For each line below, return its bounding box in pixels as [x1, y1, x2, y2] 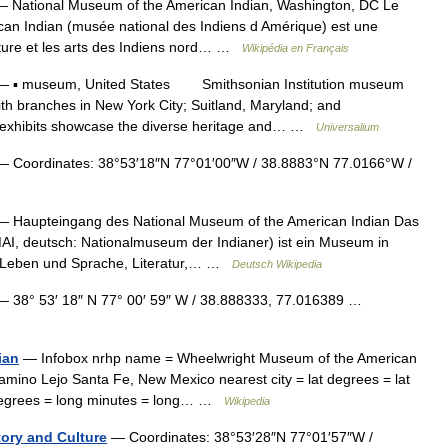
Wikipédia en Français [242, 42, 349, 54]
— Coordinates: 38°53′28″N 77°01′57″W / [107, 429, 373, 445]
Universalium [316, 121, 379, 133]
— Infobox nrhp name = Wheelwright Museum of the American [19, 350, 417, 366]
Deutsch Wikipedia [232, 258, 322, 270]
